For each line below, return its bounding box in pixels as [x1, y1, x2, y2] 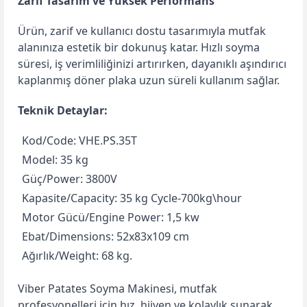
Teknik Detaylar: [18, 103, 108, 118]
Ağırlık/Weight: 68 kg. [22, 248, 132, 263]
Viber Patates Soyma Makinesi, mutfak [18, 281, 217, 296]
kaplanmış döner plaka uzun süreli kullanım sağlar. [18, 73, 280, 88]
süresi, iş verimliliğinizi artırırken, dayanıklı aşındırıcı [18, 56, 286, 71]
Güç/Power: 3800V [22, 171, 117, 186]
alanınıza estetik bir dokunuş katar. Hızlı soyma [18, 40, 260, 55]
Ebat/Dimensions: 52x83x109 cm [22, 229, 189, 244]
